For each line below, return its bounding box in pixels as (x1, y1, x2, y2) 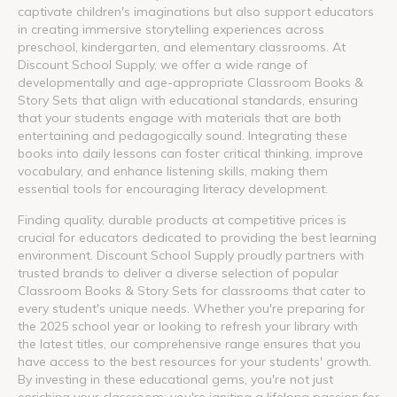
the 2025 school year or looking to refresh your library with (18, 317, 358, 334)
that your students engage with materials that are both (18, 109, 341, 126)
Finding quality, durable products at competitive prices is (18, 211, 346, 228)
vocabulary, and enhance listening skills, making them (18, 162, 328, 179)
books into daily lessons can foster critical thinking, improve (18, 144, 363, 161)
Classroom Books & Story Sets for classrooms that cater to (18, 282, 366, 299)
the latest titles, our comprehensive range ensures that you (18, 335, 361, 352)
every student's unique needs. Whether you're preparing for (18, 300, 365, 316)
